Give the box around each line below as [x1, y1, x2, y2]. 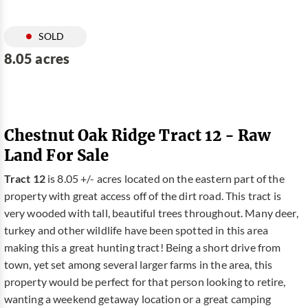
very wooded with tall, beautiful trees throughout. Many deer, [3, 207, 298, 220]
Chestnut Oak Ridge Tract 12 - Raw [3, 124, 272, 145]
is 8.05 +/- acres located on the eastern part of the [45, 173, 285, 186]
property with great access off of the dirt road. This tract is [3, 190, 281, 203]
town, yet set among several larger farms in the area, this [3, 258, 273, 272]
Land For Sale [3, 144, 109, 165]
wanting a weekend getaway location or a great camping [3, 293, 272, 306]
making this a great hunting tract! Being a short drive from [3, 241, 281, 254]
